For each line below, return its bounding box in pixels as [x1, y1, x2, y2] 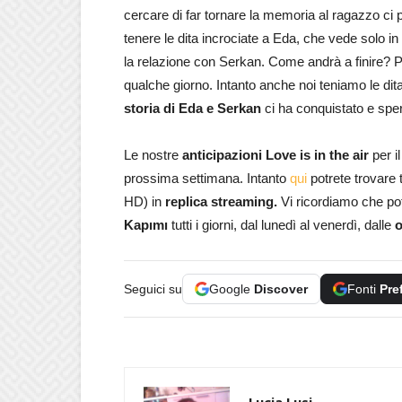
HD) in [124, 194, 165, 209]
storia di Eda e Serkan [124, 100, 261, 116]
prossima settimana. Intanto [124, 170, 290, 186]
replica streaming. [165, 194, 281, 209]
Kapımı [124, 217, 168, 232]
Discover [254, 282, 308, 296]
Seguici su [124, 282, 182, 296]
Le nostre [124, 147, 182, 162]
